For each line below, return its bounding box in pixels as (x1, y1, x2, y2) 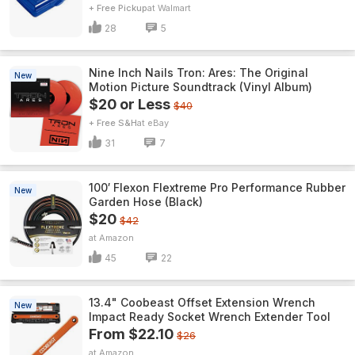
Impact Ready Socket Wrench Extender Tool (89, 310, 330, 323)
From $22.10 (89, 326, 174, 342)
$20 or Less (89, 96, 170, 113)
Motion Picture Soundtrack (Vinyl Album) (89, 80, 312, 94)
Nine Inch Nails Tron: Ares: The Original (89, 66, 308, 79)
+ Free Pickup (89, 2, 147, 13)
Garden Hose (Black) (89, 195, 203, 208)
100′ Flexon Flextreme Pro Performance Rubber (89, 181, 345, 194)
